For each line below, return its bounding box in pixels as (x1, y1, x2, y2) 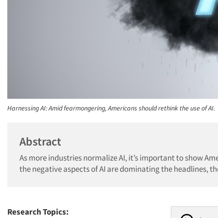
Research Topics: (7, 206, 69, 217)
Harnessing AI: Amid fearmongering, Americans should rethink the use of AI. (7, 104, 215, 112)
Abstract (19, 134, 61, 149)
